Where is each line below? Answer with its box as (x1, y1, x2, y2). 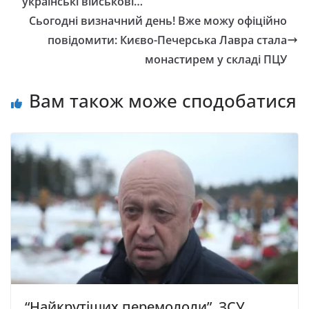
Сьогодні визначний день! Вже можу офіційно (29, 13, 287, 29)
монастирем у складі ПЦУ (145, 52, 287, 68)
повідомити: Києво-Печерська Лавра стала (48, 32, 287, 48)
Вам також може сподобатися (29, 88, 297, 114)
